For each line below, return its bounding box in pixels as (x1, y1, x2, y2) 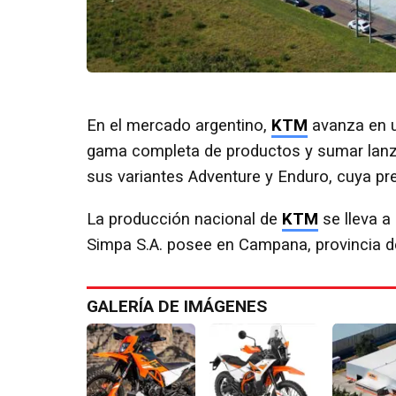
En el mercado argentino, (87, 116, 271, 136)
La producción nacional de (87, 209, 282, 229)
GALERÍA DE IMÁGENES (87, 295, 267, 316)
